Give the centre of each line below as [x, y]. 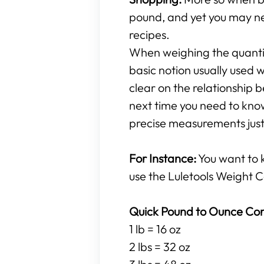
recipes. [149, 34]
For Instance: [163, 158]
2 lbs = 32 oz [160, 247]
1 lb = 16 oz [155, 229]
